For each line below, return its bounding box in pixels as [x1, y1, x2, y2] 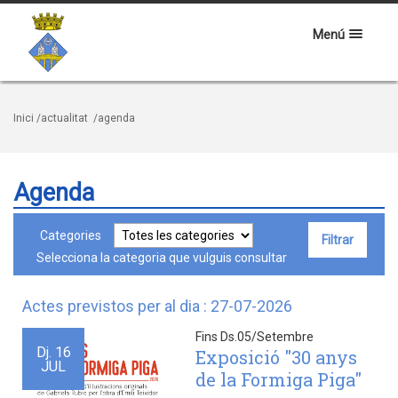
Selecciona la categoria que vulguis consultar [31, 251, 287, 265]
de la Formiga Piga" [195, 368, 362, 391]
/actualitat [34, 112, 91, 124]
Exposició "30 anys [195, 346, 357, 369]
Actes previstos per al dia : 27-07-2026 [22, 297, 292, 315]
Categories [40, 228, 101, 243]
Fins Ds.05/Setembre [195, 330, 314, 344]
